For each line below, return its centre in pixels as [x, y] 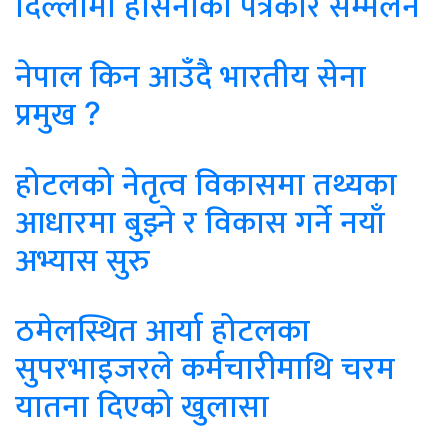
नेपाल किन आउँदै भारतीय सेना [190, 76]
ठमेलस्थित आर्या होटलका [162, 330]
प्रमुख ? [58, 114]
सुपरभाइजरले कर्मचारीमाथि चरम [205, 368]
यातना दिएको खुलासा [142, 406]
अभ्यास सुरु [82, 260]
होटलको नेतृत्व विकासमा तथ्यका [206, 184]
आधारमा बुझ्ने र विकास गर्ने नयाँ [200, 222]
